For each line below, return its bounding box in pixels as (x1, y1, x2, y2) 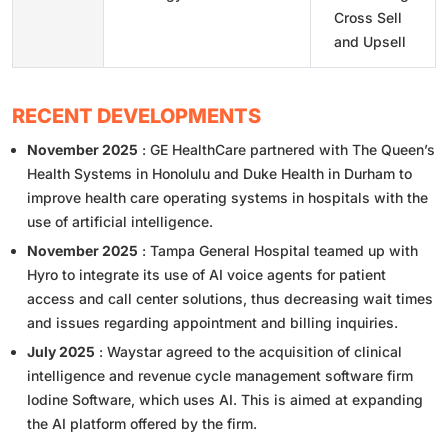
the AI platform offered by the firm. (27, 414, 257, 432)
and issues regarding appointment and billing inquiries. (27, 313, 398, 331)
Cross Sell (334, 8, 402, 26)
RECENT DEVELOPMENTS (12, 103, 261, 128)
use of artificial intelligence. (27, 212, 213, 230)
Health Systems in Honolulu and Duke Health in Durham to (27, 164, 412, 182)
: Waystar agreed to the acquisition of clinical (95, 342, 402, 360)
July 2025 (27, 342, 95, 360)
